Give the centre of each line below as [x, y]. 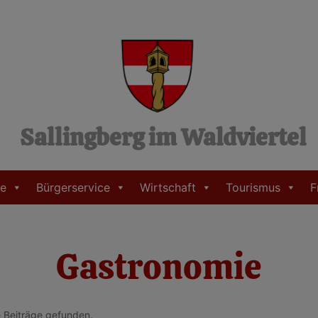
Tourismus [253, 187]
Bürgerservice [73, 187]
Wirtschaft [168, 187]
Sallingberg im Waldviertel [163, 137]
